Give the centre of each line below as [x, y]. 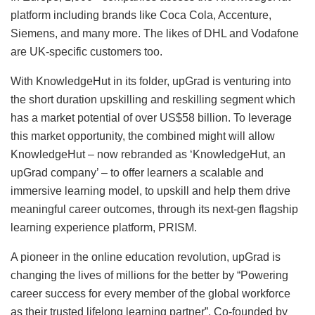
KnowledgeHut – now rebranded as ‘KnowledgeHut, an [148, 155]
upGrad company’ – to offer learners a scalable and [137, 173]
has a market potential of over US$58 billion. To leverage [151, 118]
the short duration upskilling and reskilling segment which [153, 100]
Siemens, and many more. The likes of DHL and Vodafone [155, 34]
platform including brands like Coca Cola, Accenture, [141, 15]
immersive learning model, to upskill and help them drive [150, 191]
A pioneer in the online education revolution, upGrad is [146, 257]
